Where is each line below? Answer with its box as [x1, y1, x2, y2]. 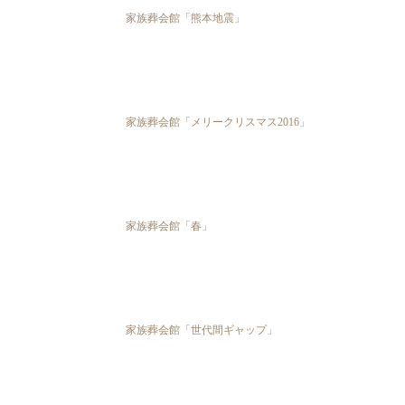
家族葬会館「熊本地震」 [126, 12, 246, 25]
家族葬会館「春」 [126, 220, 213, 233]
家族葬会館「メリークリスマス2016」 [126, 116, 311, 129]
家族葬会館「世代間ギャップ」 [126, 324, 278, 337]
